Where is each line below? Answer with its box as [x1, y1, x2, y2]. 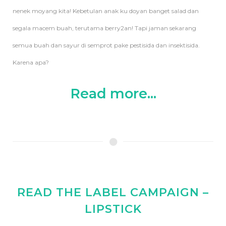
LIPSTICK [84, 201, 142, 216]
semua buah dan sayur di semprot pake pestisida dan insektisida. [13, 41, 200, 49]
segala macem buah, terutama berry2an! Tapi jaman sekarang [13, 24, 196, 32]
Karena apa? [13, 58, 49, 66]
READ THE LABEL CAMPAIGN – [17, 185, 209, 199]
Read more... [70, 85, 156, 102]
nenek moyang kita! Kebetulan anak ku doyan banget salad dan [13, 7, 199, 15]
